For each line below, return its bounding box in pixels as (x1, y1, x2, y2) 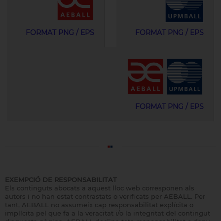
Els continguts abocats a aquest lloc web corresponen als (4, 184, 194, 192)
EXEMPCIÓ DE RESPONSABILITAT (4, 176, 117, 184)
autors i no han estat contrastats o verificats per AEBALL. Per (4, 192, 205, 201)
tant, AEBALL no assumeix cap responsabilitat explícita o (4, 201, 193, 209)
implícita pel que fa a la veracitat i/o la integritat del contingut (4, 209, 210, 218)
